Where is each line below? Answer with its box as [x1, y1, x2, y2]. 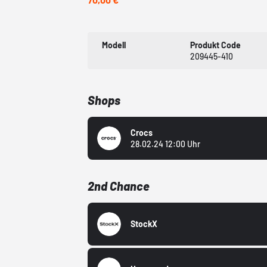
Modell [102, 39, 126, 50]
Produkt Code [190, 39, 241, 50]
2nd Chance [88, 178, 150, 193]
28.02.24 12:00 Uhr [131, 138, 201, 149]
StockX [131, 219, 158, 229]
